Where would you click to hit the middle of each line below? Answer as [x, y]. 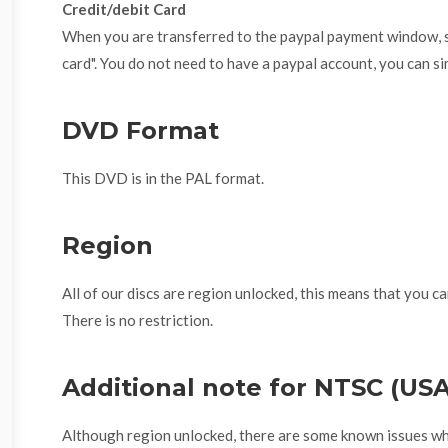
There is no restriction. [137, 320]
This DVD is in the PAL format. [163, 178]
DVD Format [140, 131]
